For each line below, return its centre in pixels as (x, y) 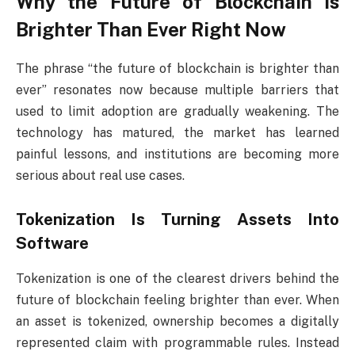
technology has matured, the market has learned (177, 132)
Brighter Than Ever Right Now (151, 29)
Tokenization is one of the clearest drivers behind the (177, 278)
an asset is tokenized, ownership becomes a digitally (177, 321)
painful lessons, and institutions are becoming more (177, 154)
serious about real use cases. (100, 175)
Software (52, 244)
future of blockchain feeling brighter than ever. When (177, 300)
